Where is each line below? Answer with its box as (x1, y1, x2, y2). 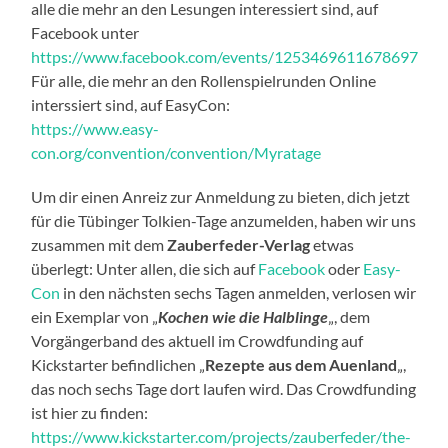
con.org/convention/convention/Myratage (31, 142, 322, 162)
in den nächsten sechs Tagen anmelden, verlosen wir (60, 282, 417, 302)
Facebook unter (31, 22, 140, 42)
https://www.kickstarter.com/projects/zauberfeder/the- (31, 426, 412, 446)
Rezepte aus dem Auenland (205, 354, 398, 374)
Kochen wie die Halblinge (158, 306, 329, 326)
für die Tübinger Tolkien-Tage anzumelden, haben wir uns (31, 210, 417, 230)
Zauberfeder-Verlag (167, 234, 311, 254)
